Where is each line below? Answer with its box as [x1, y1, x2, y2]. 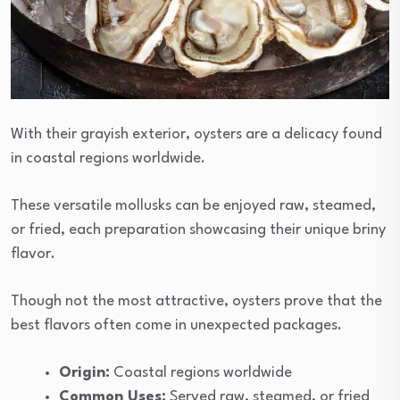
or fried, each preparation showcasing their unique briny [11, 221, 386, 237]
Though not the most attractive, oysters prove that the [11, 293, 382, 309]
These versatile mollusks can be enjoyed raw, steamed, [11, 197, 376, 213]
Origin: [59, 364, 110, 380]
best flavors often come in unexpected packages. [11, 317, 342, 333]
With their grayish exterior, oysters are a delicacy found [11, 126, 382, 142]
